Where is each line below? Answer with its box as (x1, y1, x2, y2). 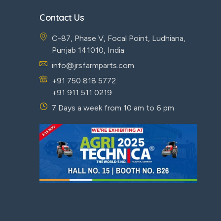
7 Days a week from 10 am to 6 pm (52, 103, 174, 112)
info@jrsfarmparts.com (52, 60, 134, 70)
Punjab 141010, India (52, 45, 124, 55)
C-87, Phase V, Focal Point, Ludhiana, (52, 33, 185, 43)
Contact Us (39, 11, 84, 23)
